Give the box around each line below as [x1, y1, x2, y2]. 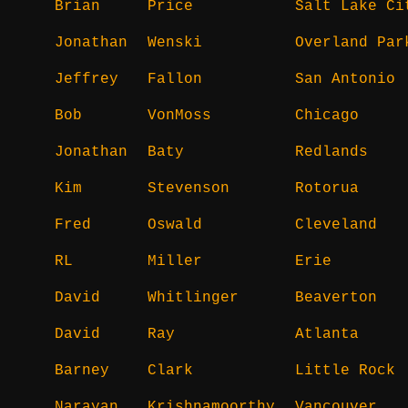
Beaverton [295, 289, 377, 306]
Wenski [148, 34, 202, 51]
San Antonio [295, 70, 395, 87]
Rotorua [295, 179, 359, 197]
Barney [55, 362, 109, 379]
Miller [148, 252, 202, 270]
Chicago [295, 107, 359, 124]
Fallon [148, 70, 202, 87]
